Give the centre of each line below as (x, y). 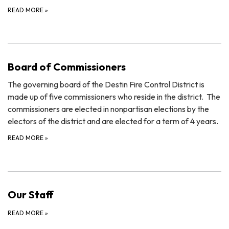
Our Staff (31, 195)
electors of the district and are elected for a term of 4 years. (113, 121)
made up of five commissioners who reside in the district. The (114, 97)
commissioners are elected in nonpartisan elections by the (108, 109)
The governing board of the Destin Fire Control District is (106, 85)
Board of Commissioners (67, 67)
